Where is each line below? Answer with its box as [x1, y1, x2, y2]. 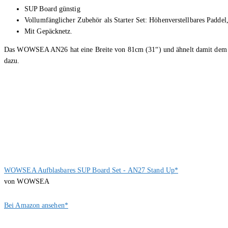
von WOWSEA [4, 178, 49, 186]
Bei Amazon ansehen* [4, 202, 68, 210]
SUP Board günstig [24, 5, 80, 13]
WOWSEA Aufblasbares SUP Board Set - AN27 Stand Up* [4, 166, 178, 175]
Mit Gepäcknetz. [24, 27, 73, 36]
